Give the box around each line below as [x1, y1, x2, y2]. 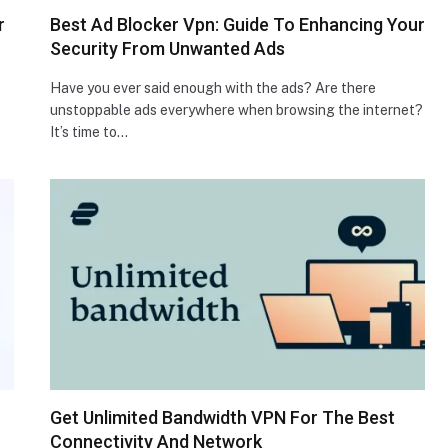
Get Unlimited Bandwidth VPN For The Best [50, 406, 395, 428]
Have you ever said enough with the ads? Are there [50, 79, 376, 96]
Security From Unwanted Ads [50, 37, 285, 59]
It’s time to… [50, 123, 128, 140]
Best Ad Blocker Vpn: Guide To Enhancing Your [50, 13, 425, 35]
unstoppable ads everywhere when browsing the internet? [50, 101, 423, 118]
